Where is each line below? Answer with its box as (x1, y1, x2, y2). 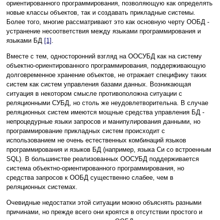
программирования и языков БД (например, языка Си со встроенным (6, 146, 211, 154)
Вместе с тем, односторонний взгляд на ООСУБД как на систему (6, 53, 202, 60)
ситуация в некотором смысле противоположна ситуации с (6, 90, 182, 98)
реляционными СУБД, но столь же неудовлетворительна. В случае (6, 99, 208, 107)
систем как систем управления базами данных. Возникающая (6, 81, 191, 88)
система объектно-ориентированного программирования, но (6, 165, 184, 172)
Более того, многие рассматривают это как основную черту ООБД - (6, 18, 209, 26)
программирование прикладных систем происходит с (6, 127, 165, 135)
